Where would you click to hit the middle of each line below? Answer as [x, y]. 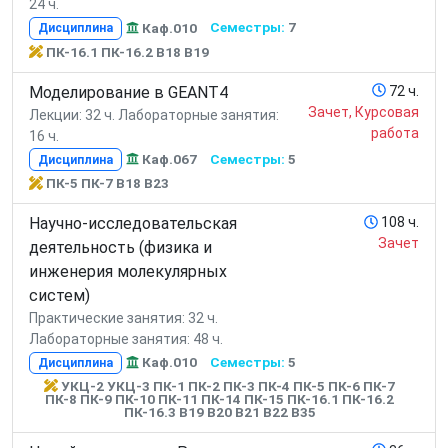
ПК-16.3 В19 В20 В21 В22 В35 [219, 411]
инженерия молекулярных [128, 271]
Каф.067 [168, 158]
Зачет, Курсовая [363, 111]
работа [395, 132]
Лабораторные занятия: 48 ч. [126, 338]
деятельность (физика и [120, 247]
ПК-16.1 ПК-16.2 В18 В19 [127, 51]
